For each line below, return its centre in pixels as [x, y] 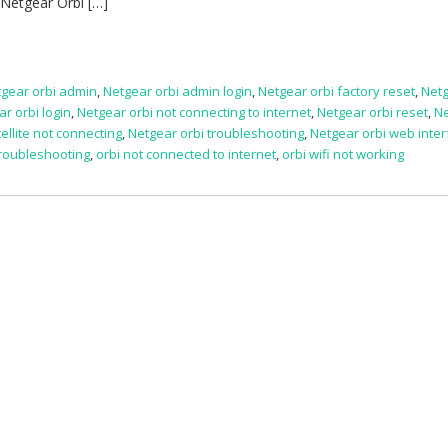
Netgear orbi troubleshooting [216, 132]
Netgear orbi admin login [178, 90]
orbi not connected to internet [186, 153]
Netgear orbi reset [373, 111]
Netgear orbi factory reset [337, 90]
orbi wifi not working [343, 153]
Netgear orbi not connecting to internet [194, 111]
